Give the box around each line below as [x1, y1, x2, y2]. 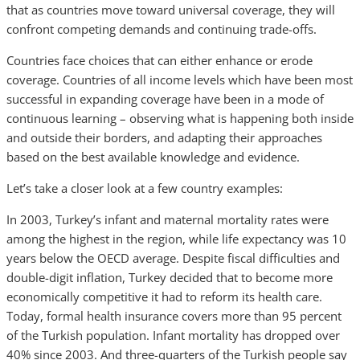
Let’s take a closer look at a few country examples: [6, 180, 283, 196]
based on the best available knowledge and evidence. [6, 149, 300, 165]
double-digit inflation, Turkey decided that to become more [6, 269, 333, 285]
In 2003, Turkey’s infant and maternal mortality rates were [6, 211, 329, 227]
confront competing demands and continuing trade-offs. [6, 21, 317, 37]
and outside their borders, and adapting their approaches [6, 129, 322, 145]
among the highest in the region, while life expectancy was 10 [6, 231, 346, 247]
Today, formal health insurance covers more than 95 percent [6, 308, 342, 324]
